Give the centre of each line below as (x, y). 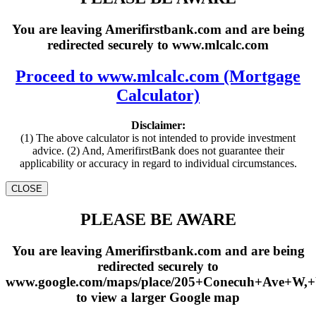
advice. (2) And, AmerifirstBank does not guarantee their (158, 151)
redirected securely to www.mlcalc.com (158, 45)
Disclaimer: (158, 126)
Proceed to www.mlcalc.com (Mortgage (158, 77)
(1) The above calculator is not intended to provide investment (158, 138)
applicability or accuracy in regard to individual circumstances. (158, 164)
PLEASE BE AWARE (158, 220)
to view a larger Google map (158, 297)
